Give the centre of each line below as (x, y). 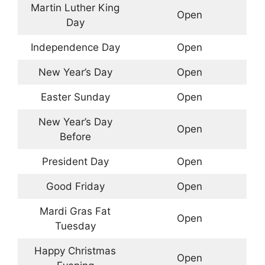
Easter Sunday (75, 97)
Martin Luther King (75, 7)
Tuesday (75, 226)
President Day (75, 161)
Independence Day (75, 47)
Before (75, 136)
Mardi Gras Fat (75, 211)
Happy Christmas (75, 251)
